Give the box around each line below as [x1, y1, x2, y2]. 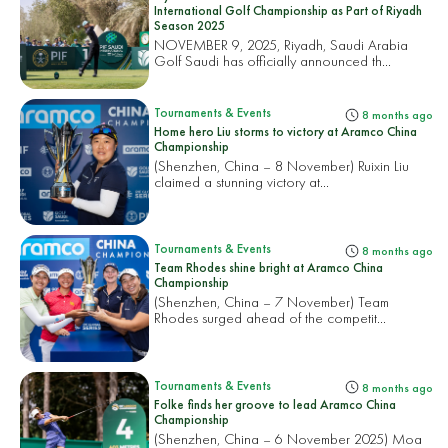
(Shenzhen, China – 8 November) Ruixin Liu [154, 156, 410, 176]
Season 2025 [154, 16, 226, 34]
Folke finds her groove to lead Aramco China [154, 395, 397, 413]
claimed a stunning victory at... [154, 172, 330, 192]
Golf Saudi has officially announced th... [154, 50, 392, 70]
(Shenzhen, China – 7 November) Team [154, 292, 390, 312]
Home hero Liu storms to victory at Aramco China [154, 123, 418, 141]
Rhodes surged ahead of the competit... [154, 308, 387, 328]
